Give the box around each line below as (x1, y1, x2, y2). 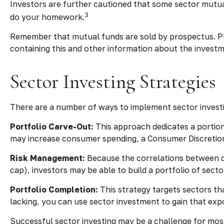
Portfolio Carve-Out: (10, 121, 93, 131)
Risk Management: (10, 152, 85, 163)
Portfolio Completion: (10, 184, 98, 194)
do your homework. (10, 11, 84, 22)
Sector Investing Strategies (10, 69, 216, 93)
